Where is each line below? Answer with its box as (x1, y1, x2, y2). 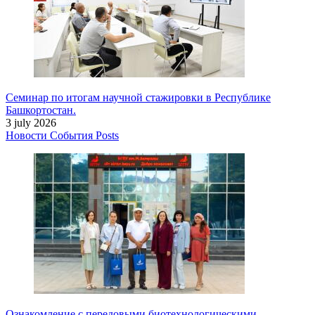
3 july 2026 (6, 116, 56, 129)
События (50, 129, 96, 141)
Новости (6, 129, 50, 141)
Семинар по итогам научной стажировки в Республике (6, 91, 271, 103)
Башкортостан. (6, 103, 76, 116)
